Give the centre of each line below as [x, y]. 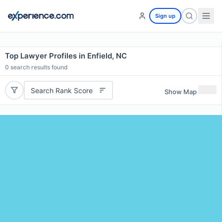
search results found [38, 67]
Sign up [165, 16]
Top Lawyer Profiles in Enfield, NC [66, 56]
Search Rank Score [61, 90]
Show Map [181, 91]
